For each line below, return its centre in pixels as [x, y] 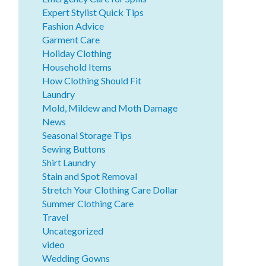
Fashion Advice [73, 26]
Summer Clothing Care [88, 203]
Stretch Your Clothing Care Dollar [110, 189]
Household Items [77, 66]
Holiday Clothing [77, 53]
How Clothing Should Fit [92, 80]
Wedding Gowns [76, 258]
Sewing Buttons [74, 148]
